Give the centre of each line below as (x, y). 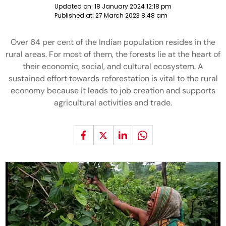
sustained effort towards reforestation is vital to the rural (113, 78)
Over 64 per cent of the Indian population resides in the (113, 42)
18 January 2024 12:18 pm (133, 6)
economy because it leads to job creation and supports (113, 91)
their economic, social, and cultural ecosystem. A (113, 66)
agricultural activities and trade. (113, 103)
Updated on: (74, 6)
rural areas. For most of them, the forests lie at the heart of (113, 54)
